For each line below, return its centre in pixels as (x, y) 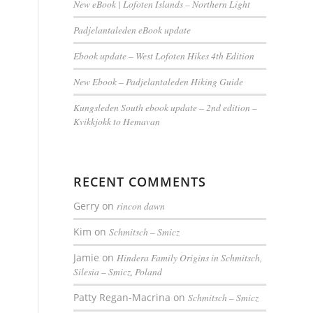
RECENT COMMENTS (140, 182)
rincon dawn (141, 206)
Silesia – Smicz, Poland (118, 272)
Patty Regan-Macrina (122, 298)
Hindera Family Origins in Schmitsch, (190, 258)
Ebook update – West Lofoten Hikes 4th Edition (164, 56)
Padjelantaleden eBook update (132, 30)
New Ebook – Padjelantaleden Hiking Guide (159, 82)
